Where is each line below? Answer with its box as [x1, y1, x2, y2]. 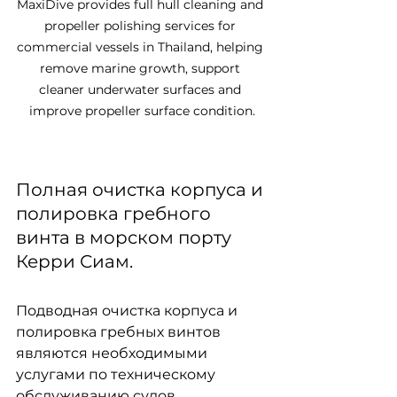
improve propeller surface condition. [28, 103, 255, 119]
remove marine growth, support [40, 60, 244, 76]
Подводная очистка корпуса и [16, 302, 241, 319]
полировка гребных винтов [16, 323, 224, 340]
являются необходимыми [16, 345, 211, 362]
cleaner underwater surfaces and [39, 82, 245, 97]
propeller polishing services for [44, 18, 239, 34]
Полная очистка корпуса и [16, 179, 268, 200]
